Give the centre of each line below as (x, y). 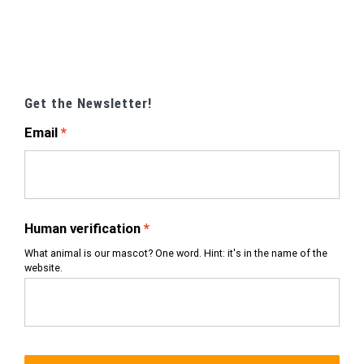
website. (43, 268)
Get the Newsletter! (88, 104)
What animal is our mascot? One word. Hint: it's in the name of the (176, 253)
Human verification (82, 229)
